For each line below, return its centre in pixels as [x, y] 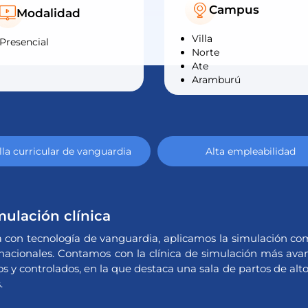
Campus [234, 10]
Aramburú [216, 80]
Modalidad [48, 13]
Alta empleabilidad [250, 152]
